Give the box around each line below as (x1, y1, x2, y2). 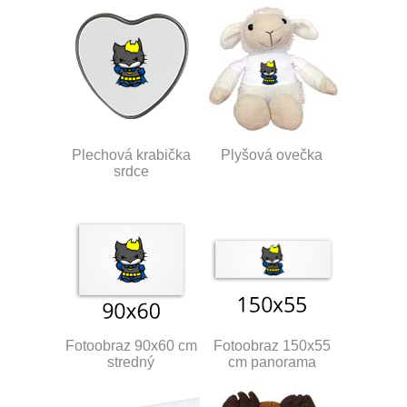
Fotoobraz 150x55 (213, 337, 331, 353)
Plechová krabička (71, 146, 191, 163)
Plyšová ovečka (221, 146, 323, 163)
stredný (107, 353, 154, 370)
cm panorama (227, 353, 316, 370)
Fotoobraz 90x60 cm (65, 337, 197, 353)
